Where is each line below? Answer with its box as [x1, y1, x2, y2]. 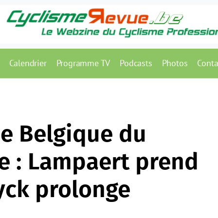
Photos [162, 57, 188, 69]
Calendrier [9, 57, 47, 69]
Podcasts [120, 57, 152, 69]
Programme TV [56, 57, 110, 69]
